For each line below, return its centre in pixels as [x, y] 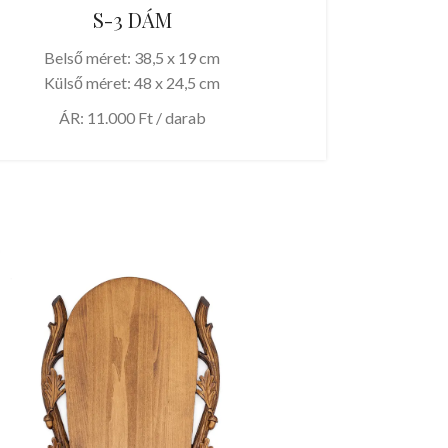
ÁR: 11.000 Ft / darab [132, 117]
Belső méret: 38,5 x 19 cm [132, 57]
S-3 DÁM [132, 19]
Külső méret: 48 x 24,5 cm [132, 82]
